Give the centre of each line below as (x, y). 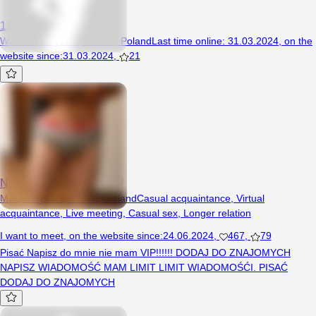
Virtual (250, 198)
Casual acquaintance (184, 198)
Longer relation (217, 213)
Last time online (187, 41)
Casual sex (153, 213)
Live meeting (94, 213)
